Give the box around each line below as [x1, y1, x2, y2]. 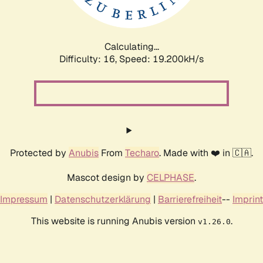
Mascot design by [67, 171, 147, 184]
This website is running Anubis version [31, 214, 198, 227]
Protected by [10, 146, 69, 159]
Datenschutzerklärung [55, 193, 151, 205]
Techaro [125, 146, 159, 159]
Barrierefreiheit [158, 193, 222, 205]
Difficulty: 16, [59, 52, 119, 65]
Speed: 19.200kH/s [119, 52, 204, 65]
